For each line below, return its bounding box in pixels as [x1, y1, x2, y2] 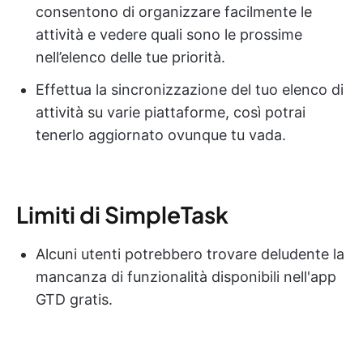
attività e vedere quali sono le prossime [36, 26, 302, 44]
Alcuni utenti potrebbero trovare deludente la [36, 246, 344, 263]
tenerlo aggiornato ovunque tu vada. [36, 126, 286, 144]
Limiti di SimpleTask [16, 200, 228, 229]
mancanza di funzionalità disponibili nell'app [36, 268, 336, 286]
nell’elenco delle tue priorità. [36, 49, 225, 66]
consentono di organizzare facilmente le [36, 3, 312, 21]
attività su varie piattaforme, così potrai [36, 104, 305, 122]
